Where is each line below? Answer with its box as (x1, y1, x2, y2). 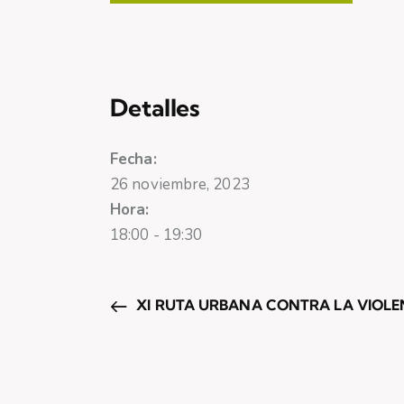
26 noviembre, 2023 (110, 173, 250, 195)
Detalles (110, 92, 201, 123)
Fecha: (110, 148, 157, 170)
